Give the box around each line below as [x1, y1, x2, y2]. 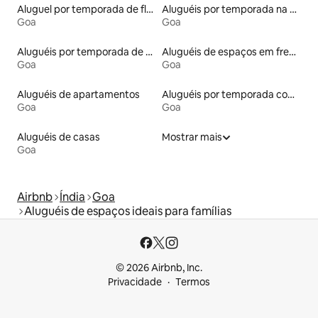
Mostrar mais [162, 131, 222, 144]
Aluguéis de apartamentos [17, 88, 140, 102]
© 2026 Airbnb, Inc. [116, 261, 202, 275]
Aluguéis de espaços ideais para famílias [24, 204, 231, 219]
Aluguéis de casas [17, 131, 100, 144]
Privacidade [108, 275, 162, 289]
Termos [175, 275, 210, 289]
